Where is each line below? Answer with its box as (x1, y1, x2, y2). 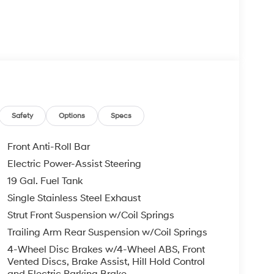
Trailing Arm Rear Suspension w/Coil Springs (7, 226, 207, 239)
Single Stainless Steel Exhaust (7, 191, 141, 204)
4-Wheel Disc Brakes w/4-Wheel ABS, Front (7, 243, 205, 256)
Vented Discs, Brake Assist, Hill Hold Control (7, 255, 205, 268)
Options (59, 111, 86, 120)
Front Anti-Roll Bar (7, 140, 90, 153)
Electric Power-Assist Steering (7, 157, 141, 170)
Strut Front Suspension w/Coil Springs (7, 209, 174, 221)
